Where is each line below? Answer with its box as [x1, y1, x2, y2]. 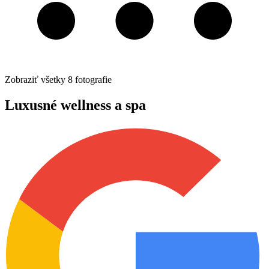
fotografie [75, 74, 112, 85]
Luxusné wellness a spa [5, 97, 146, 113]
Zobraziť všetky [5, 74, 65, 85]
